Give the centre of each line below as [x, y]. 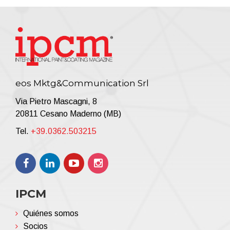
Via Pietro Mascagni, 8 [56, 101]
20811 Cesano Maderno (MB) [68, 113]
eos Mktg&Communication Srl [82, 83]
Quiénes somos [51, 213]
